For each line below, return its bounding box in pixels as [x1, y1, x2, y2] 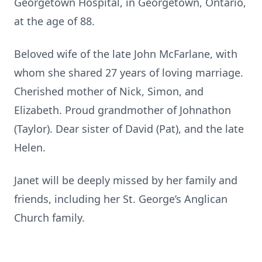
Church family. [14, 211, 85, 225]
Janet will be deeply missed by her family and [14, 173, 237, 187]
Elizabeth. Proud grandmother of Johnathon [14, 103, 231, 117]
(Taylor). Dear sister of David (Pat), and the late [14, 122, 244, 136]
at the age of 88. [14, 14, 95, 28]
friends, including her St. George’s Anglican [14, 192, 227, 206]
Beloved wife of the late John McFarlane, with [14, 47, 237, 61]
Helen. [14, 140, 46, 154]
